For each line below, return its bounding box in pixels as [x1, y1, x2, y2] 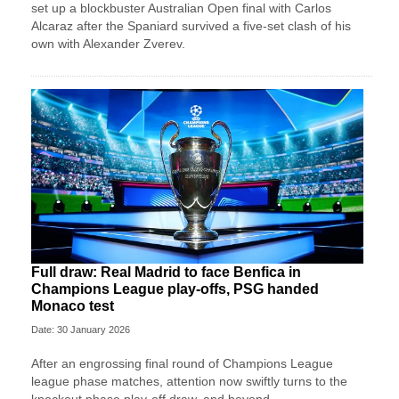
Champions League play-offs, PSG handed [31, 281, 319, 297]
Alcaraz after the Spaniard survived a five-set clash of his [31, 18, 351, 33]
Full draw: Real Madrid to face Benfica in [31, 265, 301, 281]
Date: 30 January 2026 [31, 324, 130, 336]
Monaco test [31, 298, 114, 314]
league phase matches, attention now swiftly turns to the [31, 374, 347, 389]
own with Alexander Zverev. [31, 36, 185, 51]
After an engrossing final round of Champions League [31, 356, 333, 371]
